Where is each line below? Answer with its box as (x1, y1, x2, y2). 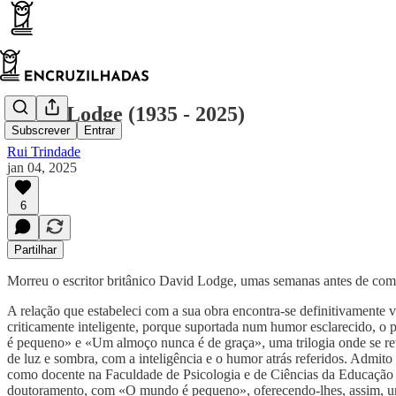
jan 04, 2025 (7, 159, 77, 175)
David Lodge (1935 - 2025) (7, 102, 245, 126)
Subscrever (11, 124, 70, 138)
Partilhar (14, 242, 57, 256)
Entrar (84, 124, 115, 138)
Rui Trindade (7, 143, 80, 159)
